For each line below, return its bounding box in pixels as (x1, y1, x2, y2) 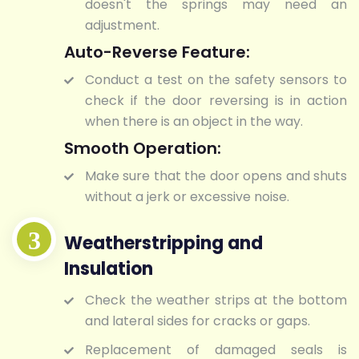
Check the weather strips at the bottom (85, 290, 347, 309)
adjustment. (85, 16, 159, 35)
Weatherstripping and (64, 230, 263, 256)
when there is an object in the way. (85, 112, 303, 131)
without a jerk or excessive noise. (85, 188, 289, 207)
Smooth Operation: (64, 137, 221, 160)
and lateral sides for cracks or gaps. (85, 311, 310, 330)
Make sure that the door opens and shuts (85, 167, 347, 186)
